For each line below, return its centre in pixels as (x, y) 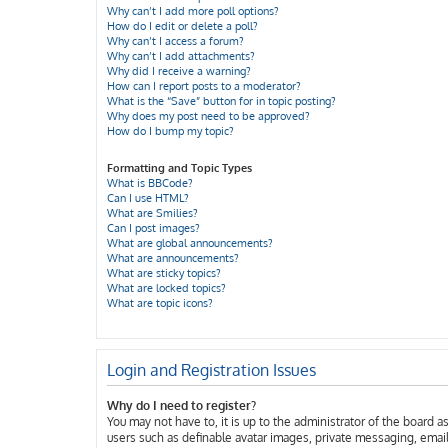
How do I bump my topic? (170, 131)
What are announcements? (173, 258)
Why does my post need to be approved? (208, 116)
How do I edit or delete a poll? (182, 26)
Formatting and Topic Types (179, 168)
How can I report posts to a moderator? (204, 86)
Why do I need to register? (181, 405)
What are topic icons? (160, 303)
